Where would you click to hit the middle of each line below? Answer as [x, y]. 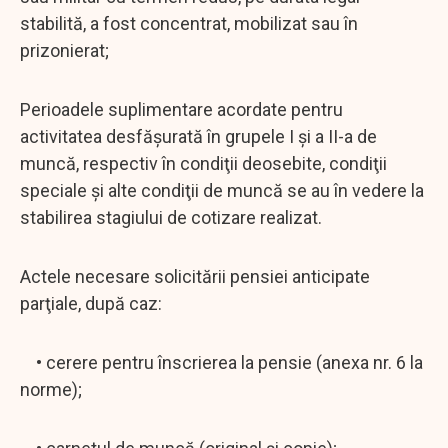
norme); [51, 389]
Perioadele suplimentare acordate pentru [181, 109]
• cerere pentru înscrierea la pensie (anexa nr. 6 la [221, 362]
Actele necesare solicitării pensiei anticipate [195, 276]
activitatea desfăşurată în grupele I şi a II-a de [198, 136]
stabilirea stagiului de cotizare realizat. [171, 217]
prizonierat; [64, 50]
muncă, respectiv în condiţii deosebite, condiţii [203, 163]
